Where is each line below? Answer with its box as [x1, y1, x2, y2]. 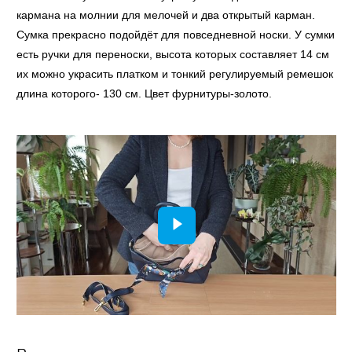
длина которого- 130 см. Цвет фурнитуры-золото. [16, 87, 272, 101]
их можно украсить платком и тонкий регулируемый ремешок [16, 68, 333, 81]
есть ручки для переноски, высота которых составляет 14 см [16, 48, 329, 61]
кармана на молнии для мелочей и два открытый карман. [16, 9, 315, 22]
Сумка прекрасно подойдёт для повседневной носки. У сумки [16, 28, 335, 42]
